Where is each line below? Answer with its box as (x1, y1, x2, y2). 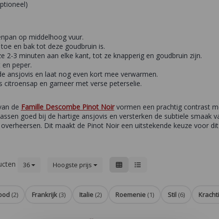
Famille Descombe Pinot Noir (21, 102, 114, 112)
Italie (79, 190, 93, 199)
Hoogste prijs (53, 160, 93, 169)
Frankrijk (32, 190, 57, 199)
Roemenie (115, 190, 146, 199)
